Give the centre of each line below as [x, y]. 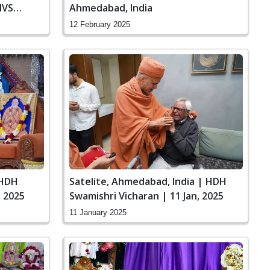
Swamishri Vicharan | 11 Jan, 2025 [146, 196]
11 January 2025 [98, 213]
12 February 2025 [100, 24]
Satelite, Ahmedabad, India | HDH [148, 182]
